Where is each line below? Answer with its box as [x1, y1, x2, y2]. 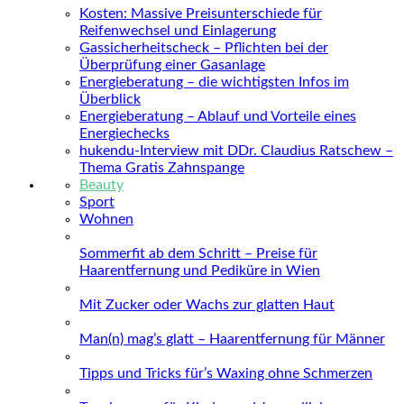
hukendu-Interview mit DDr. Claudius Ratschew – [79, 143, 393, 159]
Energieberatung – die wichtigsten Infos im [79, 75, 349, 90]
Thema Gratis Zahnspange [79, 161, 244, 176]
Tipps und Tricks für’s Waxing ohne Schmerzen [79, 366, 372, 381]
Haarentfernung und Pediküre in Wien [79, 263, 320, 279]
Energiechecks [79, 126, 170, 142]
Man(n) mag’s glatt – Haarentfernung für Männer [79, 332, 385, 347]
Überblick [79, 92, 141, 107]
